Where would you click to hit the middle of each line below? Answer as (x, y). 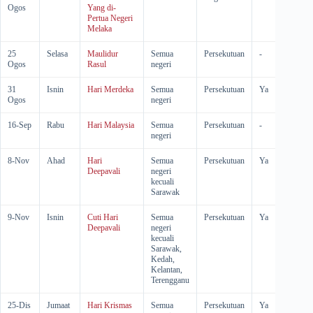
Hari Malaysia (111, 125)
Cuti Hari (103, 217)
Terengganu (170, 280)
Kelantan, (167, 270)
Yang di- (102, 8)
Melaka (100, 29)
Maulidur (103, 54)
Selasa (57, 54)
